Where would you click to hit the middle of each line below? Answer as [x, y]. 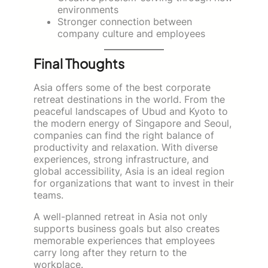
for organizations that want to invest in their [134, 183]
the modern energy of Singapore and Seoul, [133, 123]
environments [88, 9]
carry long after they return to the [110, 252]
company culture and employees [131, 33]
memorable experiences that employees [124, 240]
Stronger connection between [125, 21]
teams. [48, 195]
